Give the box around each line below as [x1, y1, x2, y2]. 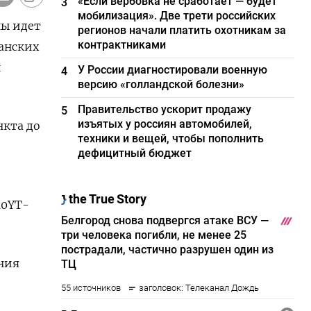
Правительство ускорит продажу [78, 103, 252, 116]
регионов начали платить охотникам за [78, 24, 287, 37]
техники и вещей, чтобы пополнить [78, 132, 264, 145]
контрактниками [78, 38, 167, 51]
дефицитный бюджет [78, 146, 192, 160]
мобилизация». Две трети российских [78, 9, 276, 22]
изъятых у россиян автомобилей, [78, 117, 253, 131]
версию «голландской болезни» [78, 78, 245, 91]
